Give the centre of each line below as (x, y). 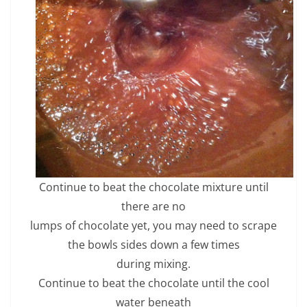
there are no (153, 206)
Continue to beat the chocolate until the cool (153, 283)
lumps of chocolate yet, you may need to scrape (153, 225)
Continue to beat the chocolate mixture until (153, 187)
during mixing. (153, 263)
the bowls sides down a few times (153, 244)
